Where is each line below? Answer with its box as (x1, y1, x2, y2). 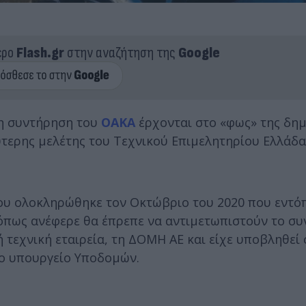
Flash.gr (16, 43, 64, 62)
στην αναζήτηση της (64, 43, 178, 62)
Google (178, 43, 220, 62)
